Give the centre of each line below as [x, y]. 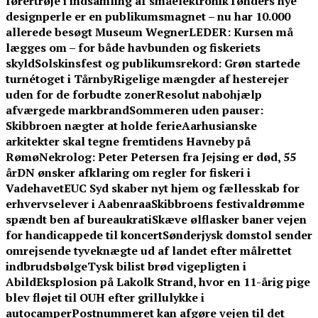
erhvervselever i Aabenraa [78, 204]
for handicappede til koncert [84, 235]
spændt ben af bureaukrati [79, 220]
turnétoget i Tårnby [59, 79]
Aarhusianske [219, 126]
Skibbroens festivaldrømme [228, 204]
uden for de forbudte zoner [81, 95]
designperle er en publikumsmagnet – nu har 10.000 [148, 17]
